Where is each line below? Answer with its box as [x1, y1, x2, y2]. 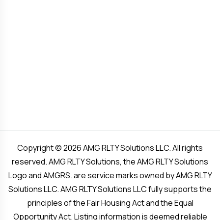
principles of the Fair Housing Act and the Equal [27, 197, 193, 208]
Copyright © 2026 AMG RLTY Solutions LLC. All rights [17, 142, 203, 153]
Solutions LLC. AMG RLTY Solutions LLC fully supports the [8, 184, 212, 194]
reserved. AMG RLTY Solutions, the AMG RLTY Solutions [12, 156, 208, 167]
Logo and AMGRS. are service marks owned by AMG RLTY [8, 170, 212, 181]
